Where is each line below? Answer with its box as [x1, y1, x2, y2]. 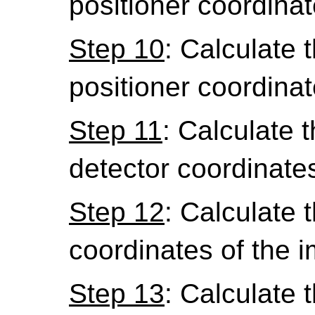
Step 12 [69, 197, 165, 228]
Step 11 [69, 115, 162, 146]
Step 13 [69, 278, 165, 309]
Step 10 [69, 34, 165, 65]
